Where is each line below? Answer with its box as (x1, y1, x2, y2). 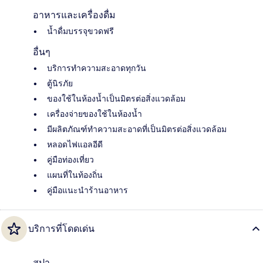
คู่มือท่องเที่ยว (47, 154, 94, 165)
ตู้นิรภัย (47, 77, 73, 89)
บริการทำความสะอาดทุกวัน (47, 62, 146, 73)
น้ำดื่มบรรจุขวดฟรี (47, 25, 114, 36)
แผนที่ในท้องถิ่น (47, 169, 103, 180)
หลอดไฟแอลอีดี (47, 139, 103, 150)
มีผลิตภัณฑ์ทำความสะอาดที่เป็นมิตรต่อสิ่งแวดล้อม (47, 123, 227, 134)
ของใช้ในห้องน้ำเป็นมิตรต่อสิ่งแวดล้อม (47, 93, 186, 104)
